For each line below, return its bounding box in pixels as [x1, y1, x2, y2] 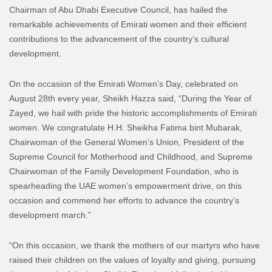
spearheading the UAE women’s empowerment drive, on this [9, 180, 242, 191]
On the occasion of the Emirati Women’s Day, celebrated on [9, 78, 238, 89]
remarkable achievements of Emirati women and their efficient [9, 19, 246, 29]
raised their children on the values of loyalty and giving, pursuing [9, 254, 256, 265]
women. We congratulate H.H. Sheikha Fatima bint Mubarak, [9, 122, 242, 132]
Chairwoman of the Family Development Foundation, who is [9, 166, 239, 176]
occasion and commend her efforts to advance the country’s [9, 195, 239, 205]
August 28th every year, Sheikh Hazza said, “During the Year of [9, 93, 251, 103]
